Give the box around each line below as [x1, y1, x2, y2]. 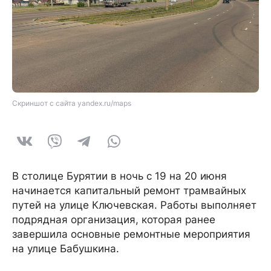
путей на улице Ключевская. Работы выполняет [12, 198, 256, 211]
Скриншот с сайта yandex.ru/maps [12, 98, 131, 108]
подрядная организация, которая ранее [12, 213, 215, 226]
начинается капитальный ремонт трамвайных [12, 184, 246, 197]
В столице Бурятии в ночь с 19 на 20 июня [12, 169, 227, 182]
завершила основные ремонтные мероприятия [12, 227, 250, 240]
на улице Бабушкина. [12, 242, 119, 255]
